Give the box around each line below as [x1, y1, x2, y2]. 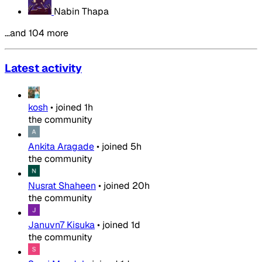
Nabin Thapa [54, 5, 109, 18]
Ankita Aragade [28, 140, 94, 153]
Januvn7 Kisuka [28, 218, 95, 231]
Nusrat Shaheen [28, 179, 96, 192]
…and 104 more [5, 27, 68, 40]
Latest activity [5, 61, 82, 76]
